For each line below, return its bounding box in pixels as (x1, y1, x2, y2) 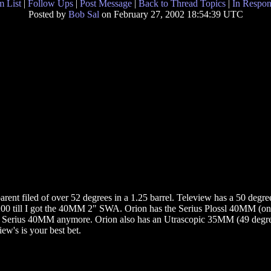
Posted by (28, 9, 68, 19)
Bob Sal (68, 9, 99, 19)
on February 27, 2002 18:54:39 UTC (99, 9, 243, 19)
